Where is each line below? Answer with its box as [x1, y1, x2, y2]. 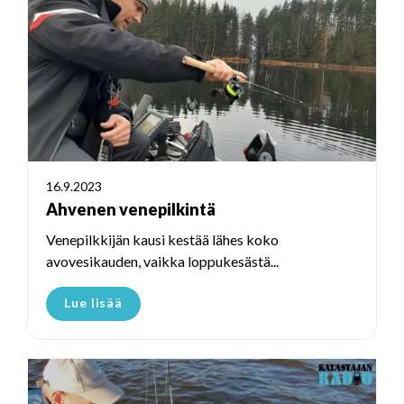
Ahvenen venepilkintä [46, 199, 216, 220]
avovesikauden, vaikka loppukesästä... [46, 252, 279, 271]
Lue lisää [64, 295, 124, 311]
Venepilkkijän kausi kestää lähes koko [46, 231, 279, 249]
